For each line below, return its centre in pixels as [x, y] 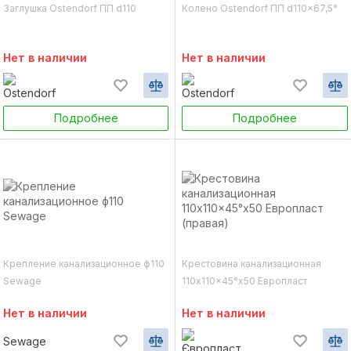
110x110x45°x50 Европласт [244, 281]
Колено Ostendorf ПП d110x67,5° [260, 8]
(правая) [202, 298]
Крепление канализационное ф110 [84, 264]
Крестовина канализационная [251, 264]
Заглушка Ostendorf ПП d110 [70, 8]
